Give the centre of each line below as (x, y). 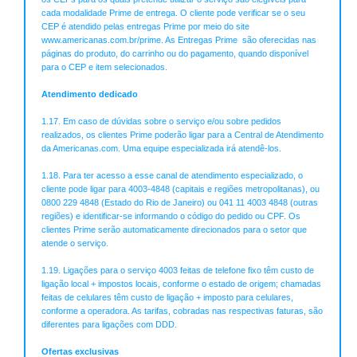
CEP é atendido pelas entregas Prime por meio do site (145, 27)
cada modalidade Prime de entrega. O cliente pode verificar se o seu (173, 13)
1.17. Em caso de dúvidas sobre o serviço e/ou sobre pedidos (161, 122)
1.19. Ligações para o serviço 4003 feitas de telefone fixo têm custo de (178, 271)
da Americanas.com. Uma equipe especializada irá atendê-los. (161, 149)
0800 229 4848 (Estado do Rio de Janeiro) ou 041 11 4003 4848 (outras (180, 203)
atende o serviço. (75, 243)
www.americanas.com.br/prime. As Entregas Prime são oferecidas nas (179, 40)
